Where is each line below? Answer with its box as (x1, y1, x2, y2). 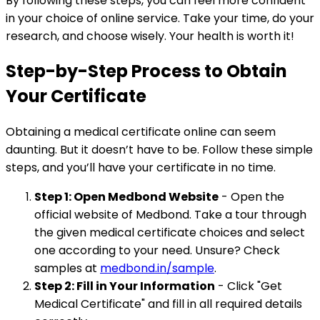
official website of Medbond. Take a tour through (34, 206, 306, 224)
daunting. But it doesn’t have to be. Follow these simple (6, 141, 313, 159)
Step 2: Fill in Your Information (34, 278, 215, 295)
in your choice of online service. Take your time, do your (6, 9, 314, 26)
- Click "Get (215, 278, 282, 295)
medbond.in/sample (100, 260, 214, 277)
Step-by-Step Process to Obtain (6, 59, 287, 84)
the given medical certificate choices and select (34, 224, 305, 241)
